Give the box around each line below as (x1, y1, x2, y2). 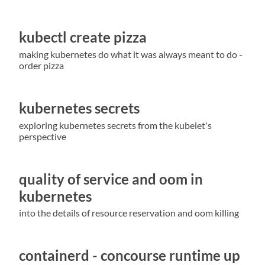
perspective (19, 130, 66, 142)
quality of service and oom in (19, 170, 203, 188)
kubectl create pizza (19, 28, 147, 46)
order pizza (19, 59, 64, 71)
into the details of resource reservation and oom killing (19, 207, 239, 219)
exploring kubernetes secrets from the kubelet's (19, 119, 212, 131)
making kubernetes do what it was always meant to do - (19, 48, 243, 60)
